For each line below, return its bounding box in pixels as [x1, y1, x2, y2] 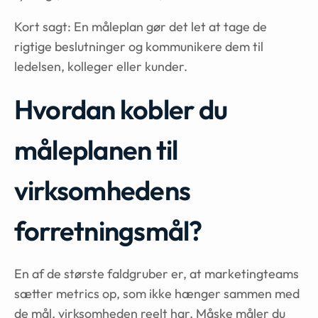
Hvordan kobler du [14, 92, 228, 126]
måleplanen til [14, 133, 178, 167]
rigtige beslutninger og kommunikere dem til [14, 38, 263, 55]
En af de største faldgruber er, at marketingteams [14, 265, 299, 282]
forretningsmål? [14, 214, 202, 248]
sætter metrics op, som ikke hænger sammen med [14, 285, 300, 302]
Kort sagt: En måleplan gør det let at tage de [14, 18, 267, 35]
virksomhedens [14, 173, 191, 207]
